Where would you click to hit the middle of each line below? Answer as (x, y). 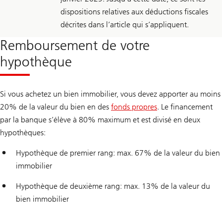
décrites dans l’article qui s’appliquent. (124, 24)
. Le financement (185, 107)
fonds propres (134, 107)
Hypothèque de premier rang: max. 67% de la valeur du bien (118, 153)
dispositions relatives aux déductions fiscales (134, 11)
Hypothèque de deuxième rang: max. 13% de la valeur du (113, 186)
